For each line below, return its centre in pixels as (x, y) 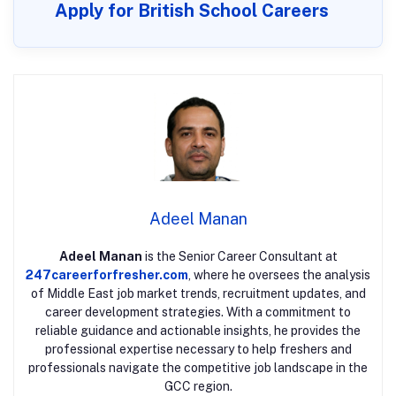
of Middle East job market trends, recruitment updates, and (198, 294)
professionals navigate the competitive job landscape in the (198, 368)
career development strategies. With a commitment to (198, 312)
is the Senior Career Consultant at (240, 257)
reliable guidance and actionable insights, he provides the (198, 331)
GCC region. (198, 387)
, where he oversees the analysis (279, 275)
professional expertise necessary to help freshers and (198, 350)
